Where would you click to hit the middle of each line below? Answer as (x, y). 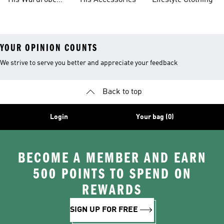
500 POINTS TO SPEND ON (112, 174)
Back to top (122, 92)
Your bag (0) (155, 117)
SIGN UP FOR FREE (104, 210)
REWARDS (112, 190)
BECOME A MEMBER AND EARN (112, 158)
